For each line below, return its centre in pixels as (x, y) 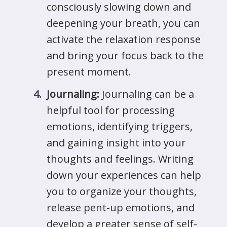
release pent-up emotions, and (121, 207)
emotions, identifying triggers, (120, 126)
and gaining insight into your (116, 143)
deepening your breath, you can (123, 23)
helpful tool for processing (111, 110)
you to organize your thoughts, (122, 191)
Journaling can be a (147, 94)
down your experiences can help (124, 175)
